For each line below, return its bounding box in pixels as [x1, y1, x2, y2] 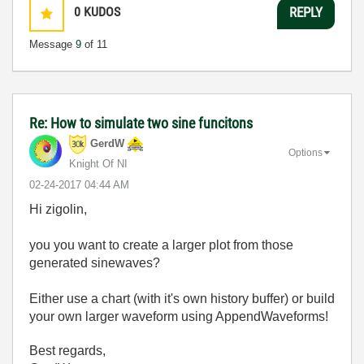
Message [29, 37, 76, 50]
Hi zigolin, [29, 201, 87, 216]
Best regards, [29, 343, 106, 357]
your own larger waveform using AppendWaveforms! [29, 309, 328, 323]
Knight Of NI [69, 157, 128, 170]
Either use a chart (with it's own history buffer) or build [29, 291, 335, 305]
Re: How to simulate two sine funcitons [29, 114, 253, 132]
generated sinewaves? [29, 255, 160, 270]
